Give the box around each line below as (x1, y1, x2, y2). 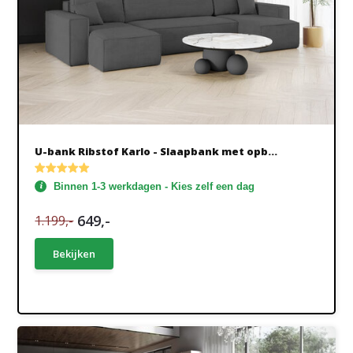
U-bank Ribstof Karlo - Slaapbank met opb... (35, 144, 278, 158)
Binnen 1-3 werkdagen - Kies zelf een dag (54, 180, 255, 192)
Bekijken (53, 247, 96, 261)
